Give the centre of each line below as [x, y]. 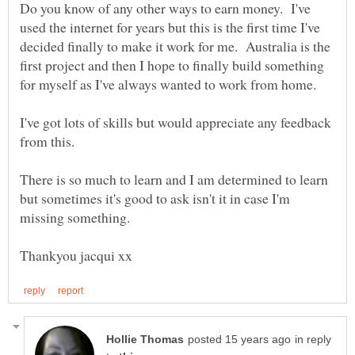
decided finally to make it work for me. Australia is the [175, 46]
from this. [50, 141]
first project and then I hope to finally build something [172, 65]
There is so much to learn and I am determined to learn [174, 179]
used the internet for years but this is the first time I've [170, 27]
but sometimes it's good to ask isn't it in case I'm [155, 198]
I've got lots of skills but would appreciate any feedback [176, 122]
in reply [313, 339]
